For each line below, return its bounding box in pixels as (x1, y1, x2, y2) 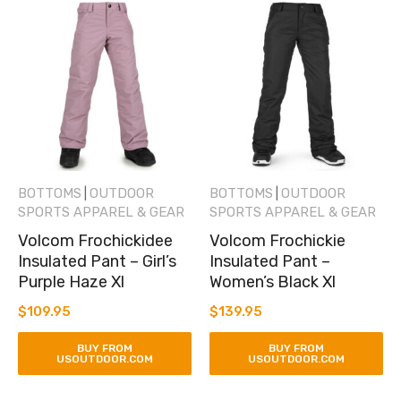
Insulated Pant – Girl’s (18, 251, 176, 271)
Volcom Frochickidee (18, 230, 173, 251)
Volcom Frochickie (209, 230, 346, 251)
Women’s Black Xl (209, 271, 336, 292)
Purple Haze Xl (18, 271, 124, 292)
